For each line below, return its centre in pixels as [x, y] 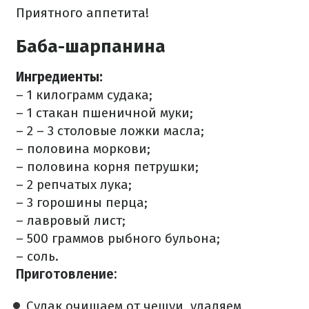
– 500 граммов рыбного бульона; [118, 239]
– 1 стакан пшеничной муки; [104, 113]
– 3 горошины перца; [82, 203]
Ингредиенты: [59, 77]
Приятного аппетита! [82, 13]
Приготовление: [66, 275]
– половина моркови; [83, 149]
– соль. [37, 257]
